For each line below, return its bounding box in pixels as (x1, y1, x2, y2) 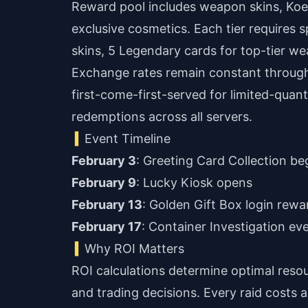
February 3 (71, 153, 136, 168)
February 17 (71, 219, 142, 234)
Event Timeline (85, 131, 171, 146)
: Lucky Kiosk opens (136, 175, 252, 190)
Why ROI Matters (85, 241, 185, 256)
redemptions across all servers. (71, 109, 252, 124)
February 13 (71, 197, 142, 212)
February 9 (71, 175, 136, 190)
